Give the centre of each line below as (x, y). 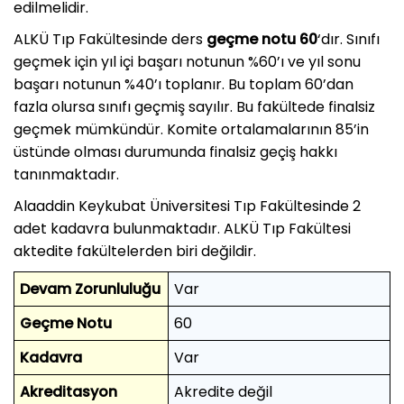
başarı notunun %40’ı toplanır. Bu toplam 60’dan (184, 84)
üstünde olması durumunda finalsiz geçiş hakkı (175, 151)
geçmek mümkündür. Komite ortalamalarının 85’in (191, 129)
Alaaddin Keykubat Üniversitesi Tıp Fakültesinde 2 (187, 206)
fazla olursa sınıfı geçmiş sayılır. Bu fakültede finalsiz (194, 106)
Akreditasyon (69, 391)
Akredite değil (223, 391)
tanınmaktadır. (66, 174)
